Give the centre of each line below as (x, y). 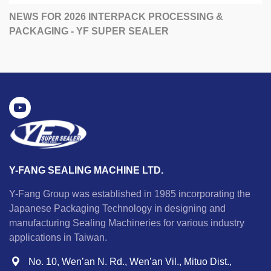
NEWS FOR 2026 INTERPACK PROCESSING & (116, 17)
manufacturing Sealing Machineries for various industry (127, 223)
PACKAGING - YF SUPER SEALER (89, 31)
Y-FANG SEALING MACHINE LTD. (86, 171)
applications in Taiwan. (58, 238)
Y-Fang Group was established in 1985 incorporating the (130, 194)
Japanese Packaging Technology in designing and (117, 209)
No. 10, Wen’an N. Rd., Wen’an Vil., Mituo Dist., (130, 262)
